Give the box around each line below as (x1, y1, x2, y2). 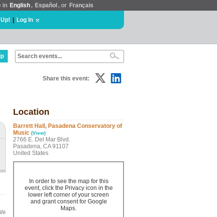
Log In (16, 16, 33, 23)
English (10, 2, 30, 9)
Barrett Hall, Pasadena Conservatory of (13, 123, 122, 129)
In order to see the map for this (29, 178, 108, 185)
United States (13, 150, 48, 156)
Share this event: (43, 75, 90, 82)
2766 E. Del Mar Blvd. (13, 136, 70, 143)
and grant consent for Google (30, 198, 107, 205)
